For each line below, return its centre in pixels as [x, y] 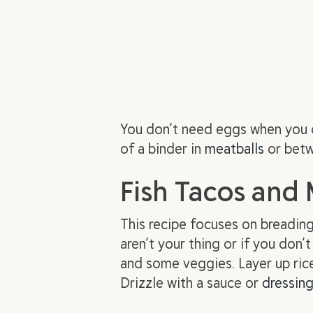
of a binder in [162, 148]
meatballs [234, 148]
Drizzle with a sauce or [191, 282]
